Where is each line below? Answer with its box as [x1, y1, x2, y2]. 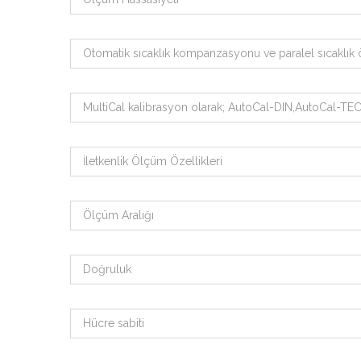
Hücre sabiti [83, 317, 144, 330]
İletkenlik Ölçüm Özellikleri [83, 155, 222, 168]
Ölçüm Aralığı [83, 209, 154, 222]
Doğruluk [83, 263, 131, 276]
